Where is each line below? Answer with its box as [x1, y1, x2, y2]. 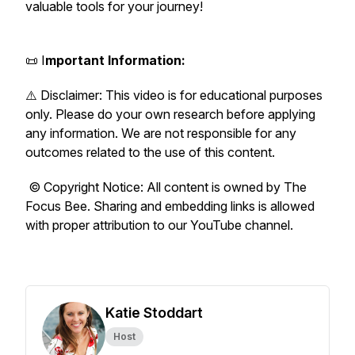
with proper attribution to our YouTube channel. [25, 217, 296, 233]
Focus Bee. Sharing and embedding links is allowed [25, 198, 315, 214]
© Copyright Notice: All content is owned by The [25, 179, 307, 195]
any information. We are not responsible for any [25, 125, 296, 141]
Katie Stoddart [105, 304, 203, 321]
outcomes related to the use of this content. [25, 144, 278, 160]
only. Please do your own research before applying [25, 106, 315, 122]
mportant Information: [45, 52, 185, 68]
